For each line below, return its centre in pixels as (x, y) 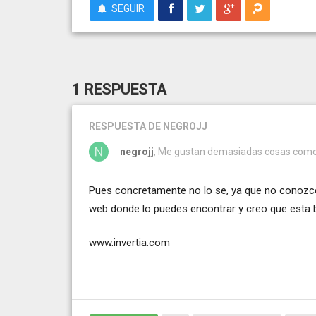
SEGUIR (128, 8)
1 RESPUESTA (120, 89)
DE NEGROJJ (178, 126)
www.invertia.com (129, 242)
